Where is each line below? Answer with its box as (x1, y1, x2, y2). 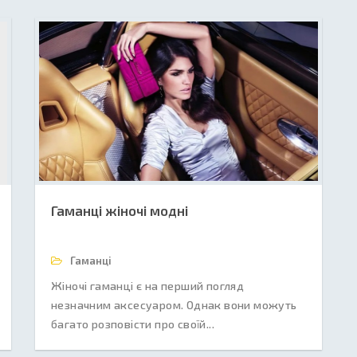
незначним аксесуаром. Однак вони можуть (51, 298, 297, 312)
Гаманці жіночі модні (51, 202, 188, 218)
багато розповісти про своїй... (51, 317, 214, 331)
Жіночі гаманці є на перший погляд (51, 279, 245, 292)
